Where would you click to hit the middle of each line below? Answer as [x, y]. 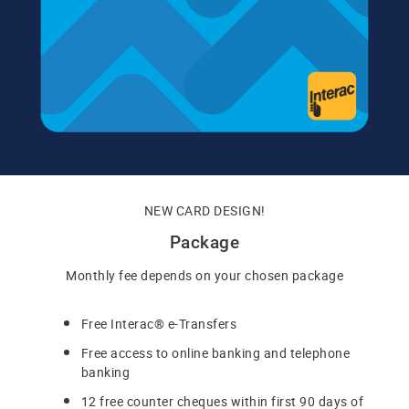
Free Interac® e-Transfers [158, 324]
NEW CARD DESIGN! [204, 210]
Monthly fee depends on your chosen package [204, 276]
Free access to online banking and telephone [215, 353]
